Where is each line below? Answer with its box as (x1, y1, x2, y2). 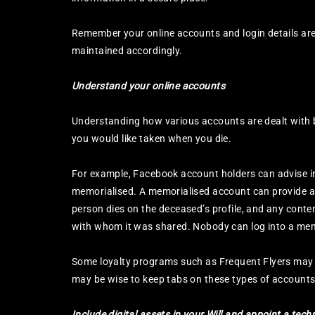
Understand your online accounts (72, 80, 226, 91)
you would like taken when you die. (72, 133, 232, 144)
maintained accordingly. (72, 45, 183, 56)
